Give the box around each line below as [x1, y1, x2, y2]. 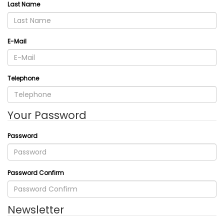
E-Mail [7, 37, 26, 45]
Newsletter [7, 202, 64, 217]
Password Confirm [7, 168, 64, 177]
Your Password [7, 108, 86, 122]
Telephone [7, 74, 39, 82]
